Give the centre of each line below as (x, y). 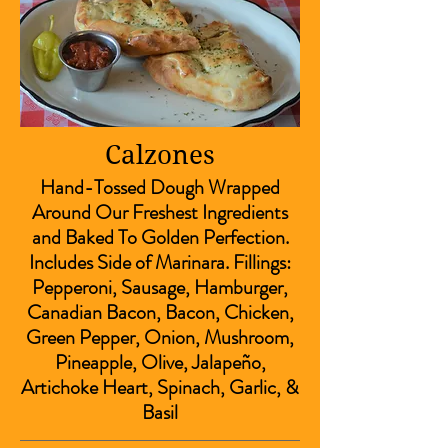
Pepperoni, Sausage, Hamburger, (160, 287)
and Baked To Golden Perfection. (160, 237)
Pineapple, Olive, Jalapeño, (160, 362)
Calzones (160, 155)
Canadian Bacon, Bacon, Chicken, (160, 312)
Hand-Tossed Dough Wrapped (160, 187)
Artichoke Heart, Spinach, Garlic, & (160, 387)
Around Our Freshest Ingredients (160, 212)
